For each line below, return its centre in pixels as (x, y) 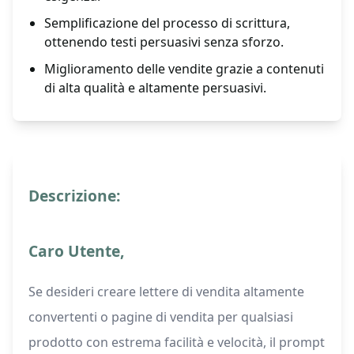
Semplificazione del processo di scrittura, (167, 23)
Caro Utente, (76, 251)
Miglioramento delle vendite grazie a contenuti (184, 69)
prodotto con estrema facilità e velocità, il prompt (177, 343)
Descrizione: (74, 196)
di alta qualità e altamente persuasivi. (155, 88)
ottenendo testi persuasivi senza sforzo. (164, 42)
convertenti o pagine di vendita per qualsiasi (161, 317)
